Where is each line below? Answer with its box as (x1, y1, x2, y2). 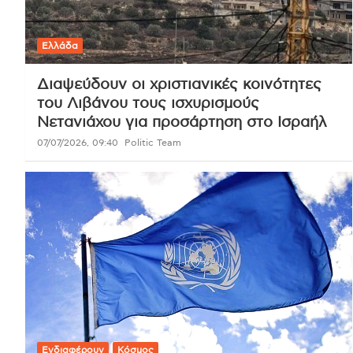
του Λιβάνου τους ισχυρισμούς (37, 96, 259, 112)
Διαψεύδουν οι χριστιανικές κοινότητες (37, 77, 321, 93)
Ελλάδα (42, 41, 78, 51)
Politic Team (124, 138, 181, 148)
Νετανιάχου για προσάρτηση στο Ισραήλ (37, 115, 327, 131)
